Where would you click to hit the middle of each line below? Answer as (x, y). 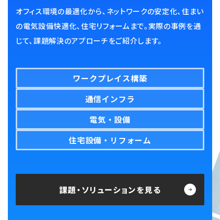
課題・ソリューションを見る (110, 190)
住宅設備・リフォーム (110, 140)
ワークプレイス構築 (110, 78)
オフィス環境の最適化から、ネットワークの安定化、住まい (110, 11)
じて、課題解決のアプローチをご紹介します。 (89, 41)
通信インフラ (110, 99)
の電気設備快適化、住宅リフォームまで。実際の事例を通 (109, 26)
